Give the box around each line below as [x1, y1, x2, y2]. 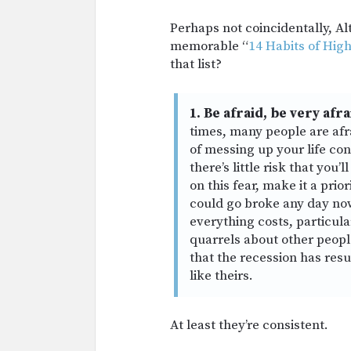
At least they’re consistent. [170, 317, 328, 334]
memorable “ [170, 38, 248, 55]
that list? [170, 56, 222, 73]
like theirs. [190, 267, 253, 284]
